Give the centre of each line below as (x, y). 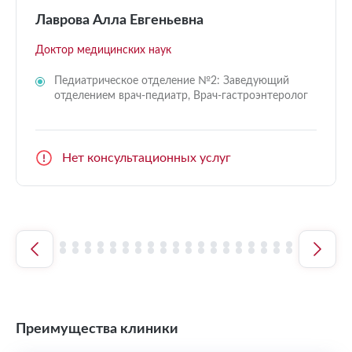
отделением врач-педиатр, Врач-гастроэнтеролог (181, 95)
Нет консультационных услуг (147, 158)
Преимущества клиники (97, 329)
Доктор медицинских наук (103, 50)
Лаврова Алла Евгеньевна (119, 20)
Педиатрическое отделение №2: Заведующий (172, 81)
